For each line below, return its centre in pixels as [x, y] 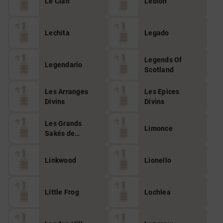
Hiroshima [62, 143]
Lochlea [158, 192]
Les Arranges [66, 92]
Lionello [158, 160]
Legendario [64, 65]
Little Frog [62, 192]
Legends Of [163, 60]
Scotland [159, 70]
